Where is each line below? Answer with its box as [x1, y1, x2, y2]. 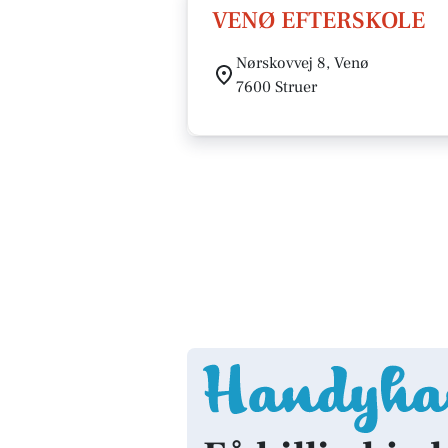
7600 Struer [236, 77, 317, 97]
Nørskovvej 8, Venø [236, 53, 369, 73]
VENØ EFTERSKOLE [212, 5, 425, 36]
